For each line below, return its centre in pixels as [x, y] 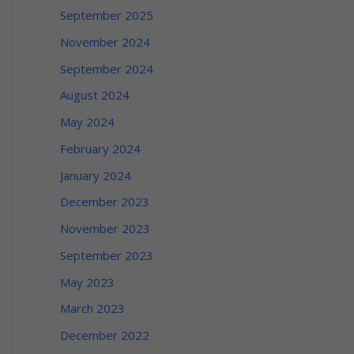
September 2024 [107, 68]
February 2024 [100, 148]
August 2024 [95, 95]
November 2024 [105, 41]
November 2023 [105, 229]
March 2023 [92, 309]
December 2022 [105, 335]
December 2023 [105, 202]
